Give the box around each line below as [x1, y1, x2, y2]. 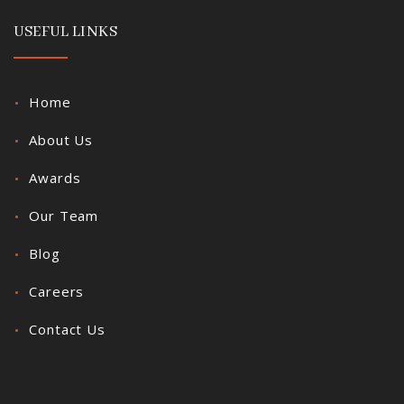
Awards [29, 169, 81, 188]
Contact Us [29, 320, 106, 339]
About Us [29, 131, 94, 150]
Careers [29, 282, 85, 301]
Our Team [29, 207, 99, 225]
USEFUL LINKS [14, 23, 117, 42]
